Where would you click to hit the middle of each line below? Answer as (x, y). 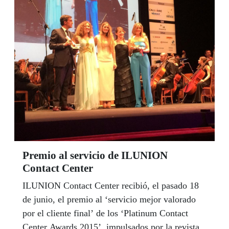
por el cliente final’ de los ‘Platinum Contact (105, 213)
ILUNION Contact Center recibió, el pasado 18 (111, 185)
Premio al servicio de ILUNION (95, 155)
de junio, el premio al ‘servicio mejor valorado (109, 199)
